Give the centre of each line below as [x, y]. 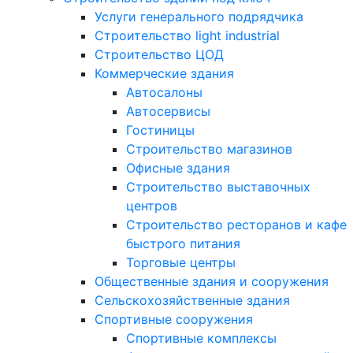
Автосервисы [168, 111]
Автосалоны [164, 93]
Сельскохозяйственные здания [192, 301]
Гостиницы [160, 130]
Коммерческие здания [164, 74]
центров [152, 206]
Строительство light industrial [187, 36]
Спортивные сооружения [174, 320]
